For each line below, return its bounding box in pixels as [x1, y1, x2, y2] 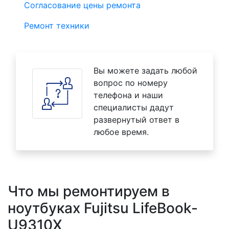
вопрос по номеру [94, 78, 168, 88]
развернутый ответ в [94, 114, 179, 125]
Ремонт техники [24, 20, 89, 31]
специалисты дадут [94, 102, 174, 113]
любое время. [94, 127, 149, 138]
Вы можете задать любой [94, 65, 197, 76]
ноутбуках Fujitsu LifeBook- [8, 199, 198, 217]
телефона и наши [94, 90, 163, 101]
